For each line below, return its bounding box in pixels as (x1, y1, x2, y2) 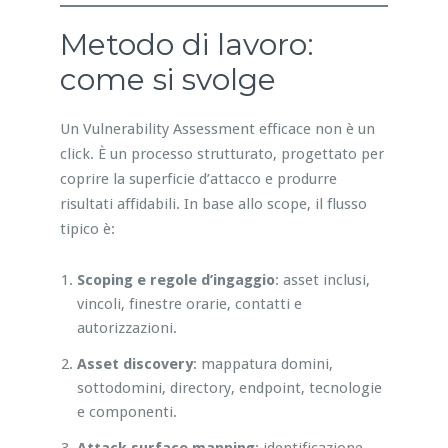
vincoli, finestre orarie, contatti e (76, 294, 302, 313)
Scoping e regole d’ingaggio (76, 270, 275, 289)
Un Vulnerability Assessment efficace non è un (59, 119, 375, 138)
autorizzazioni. (76, 318, 177, 337)
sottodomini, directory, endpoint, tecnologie (76, 378, 382, 397)
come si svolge (59, 60, 276, 98)
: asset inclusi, (274, 270, 370, 289)
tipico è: (59, 219, 115, 238)
